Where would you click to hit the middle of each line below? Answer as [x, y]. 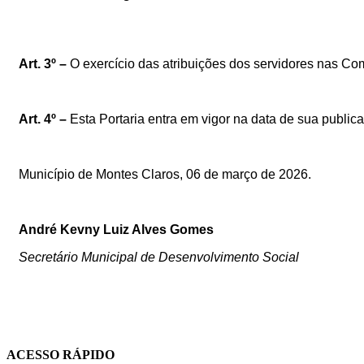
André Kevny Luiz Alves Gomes [116, 229]
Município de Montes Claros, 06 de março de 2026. [165, 174]
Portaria [122, 119]
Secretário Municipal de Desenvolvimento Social [159, 257]
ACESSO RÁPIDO [61, 355]
